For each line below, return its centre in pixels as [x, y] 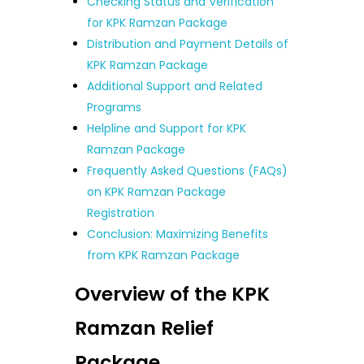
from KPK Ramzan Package [164, 256]
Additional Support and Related [175, 87]
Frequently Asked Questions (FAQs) [188, 171]
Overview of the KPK [172, 294]
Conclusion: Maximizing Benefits [178, 234]
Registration [121, 213]
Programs [115, 108]
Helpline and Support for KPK [167, 129]
